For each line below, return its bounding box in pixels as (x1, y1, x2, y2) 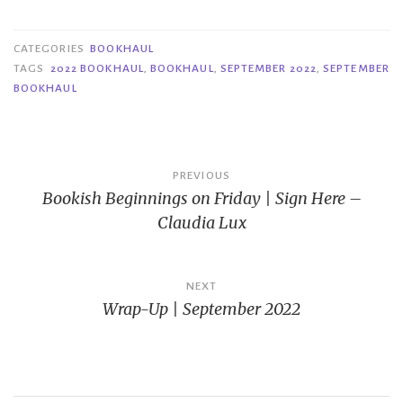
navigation (13, 191, 139, 223)
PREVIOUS (173, 169, 230, 183)
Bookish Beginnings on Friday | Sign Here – (41, 188, 362, 210)
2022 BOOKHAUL (49, 62, 144, 76)
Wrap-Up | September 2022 (103, 299, 300, 320)
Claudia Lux (157, 212, 246, 234)
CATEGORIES (13, 42, 87, 56)
